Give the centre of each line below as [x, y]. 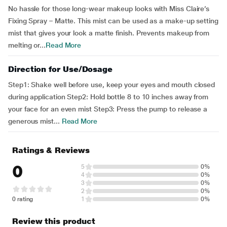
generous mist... [34, 121]
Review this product [54, 221]
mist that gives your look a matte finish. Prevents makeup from [109, 33]
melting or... [27, 45]
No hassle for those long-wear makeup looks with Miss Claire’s [109, 9]
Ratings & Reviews [51, 150]
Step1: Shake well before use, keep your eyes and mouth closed [112, 85]
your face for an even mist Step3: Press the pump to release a [108, 109]
